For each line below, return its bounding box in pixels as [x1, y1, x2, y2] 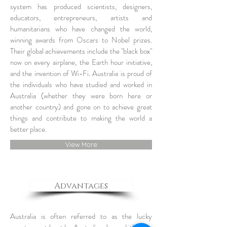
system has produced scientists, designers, [10, 1, 152, 12]
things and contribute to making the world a [10, 112, 152, 124]
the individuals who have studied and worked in [10, 79, 152, 90]
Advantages [54, 180, 108, 192]
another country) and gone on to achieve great [10, 101, 152, 112]
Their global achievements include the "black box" [10, 46, 152, 57]
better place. [10, 124, 47, 135]
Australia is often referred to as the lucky [10, 211, 152, 222]
